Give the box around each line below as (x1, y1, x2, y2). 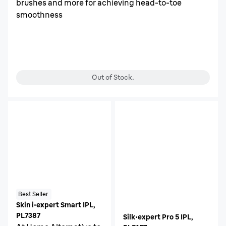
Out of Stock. (92, 73, 134, 82)
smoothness (16, 10, 63, 20)
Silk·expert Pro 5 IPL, (123, 212, 193, 221)
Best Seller (18, 190, 48, 198)
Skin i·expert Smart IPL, (16, 200, 95, 209)
